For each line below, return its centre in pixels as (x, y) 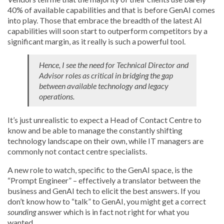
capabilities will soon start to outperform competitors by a (107, 31)
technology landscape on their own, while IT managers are (105, 141)
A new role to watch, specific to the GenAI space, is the (100, 170)
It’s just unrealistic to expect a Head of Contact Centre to (104, 120)
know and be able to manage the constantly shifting (95, 130)
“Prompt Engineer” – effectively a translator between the (104, 180)
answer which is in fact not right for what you (112, 212)
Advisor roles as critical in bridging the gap (106, 75)
